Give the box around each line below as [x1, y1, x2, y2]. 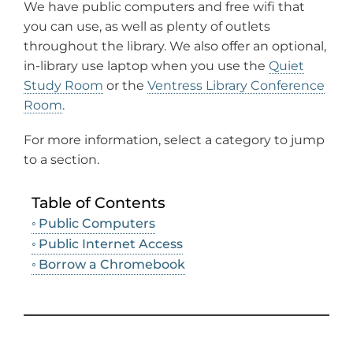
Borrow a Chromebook [39, 257, 186, 273]
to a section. [24, 151, 99, 167]
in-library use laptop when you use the [24, 58, 269, 73]
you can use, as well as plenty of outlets [24, 18, 270, 34]
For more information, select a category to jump [24, 132, 325, 147]
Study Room [24, 77, 103, 93]
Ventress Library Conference [147, 77, 325, 93]
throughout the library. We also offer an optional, [24, 38, 326, 54]
